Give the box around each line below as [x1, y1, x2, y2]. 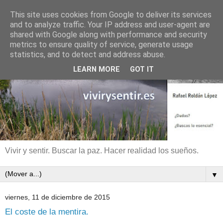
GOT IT [130, 65, 154, 74]
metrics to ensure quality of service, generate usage [10, 40, 193, 49]
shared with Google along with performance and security [10, 30, 207, 39]
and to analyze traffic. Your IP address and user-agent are [10, 20, 210, 29]
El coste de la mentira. [5, 206, 89, 217]
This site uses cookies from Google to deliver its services [10, 10, 212, 19]
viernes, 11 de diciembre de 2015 [5, 193, 110, 201]
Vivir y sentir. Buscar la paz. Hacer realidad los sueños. [5, 146, 199, 155]
